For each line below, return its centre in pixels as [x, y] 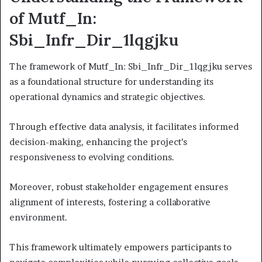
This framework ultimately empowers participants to [120, 247]
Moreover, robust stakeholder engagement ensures [119, 187]
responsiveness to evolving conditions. [92, 157]
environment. [38, 217]
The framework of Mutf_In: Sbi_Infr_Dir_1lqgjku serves [131, 66]
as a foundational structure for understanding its [111, 81]
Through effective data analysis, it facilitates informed [124, 126]
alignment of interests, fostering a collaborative [110, 202]
